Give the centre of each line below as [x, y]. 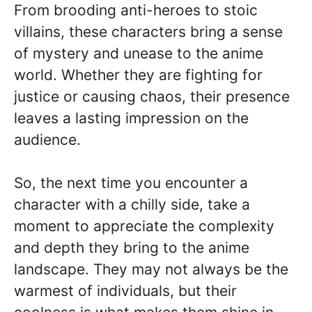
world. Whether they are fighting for [138, 75]
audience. [47, 139]
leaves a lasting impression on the [131, 118]
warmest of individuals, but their [125, 291]
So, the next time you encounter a [131, 183]
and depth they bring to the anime [132, 248]
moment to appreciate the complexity [144, 226]
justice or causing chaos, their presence [152, 96]
